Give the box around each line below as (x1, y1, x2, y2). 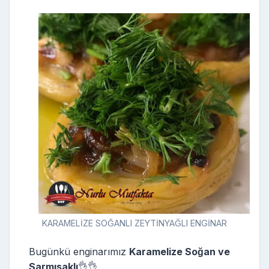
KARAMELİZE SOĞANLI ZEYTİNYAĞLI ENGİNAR (42, 218, 227, 229)
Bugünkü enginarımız (29, 246, 129, 258)
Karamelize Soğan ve (129, 246, 230, 258)
